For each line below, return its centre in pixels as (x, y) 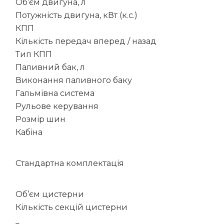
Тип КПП (34, 54)
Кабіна (29, 132)
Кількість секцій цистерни (71, 207)
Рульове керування (57, 106)
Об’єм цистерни (50, 194)
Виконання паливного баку (74, 80)
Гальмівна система (55, 93)
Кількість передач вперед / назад (86, 41)
